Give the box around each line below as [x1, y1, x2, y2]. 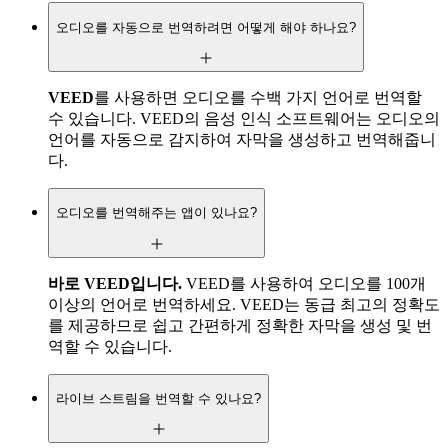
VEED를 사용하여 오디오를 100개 [182, 274, 426, 292]
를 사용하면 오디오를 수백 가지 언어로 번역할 [94, 88, 422, 106]
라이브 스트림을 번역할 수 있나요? [56, 390, 261, 406]
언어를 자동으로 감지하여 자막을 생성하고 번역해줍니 [48, 130, 436, 148]
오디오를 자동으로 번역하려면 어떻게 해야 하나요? [56, 19, 356, 35]
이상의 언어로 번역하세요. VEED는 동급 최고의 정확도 [48, 295, 440, 313]
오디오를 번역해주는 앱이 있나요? [56, 205, 257, 221]
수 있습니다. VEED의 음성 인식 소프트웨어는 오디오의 [48, 109, 440, 127]
